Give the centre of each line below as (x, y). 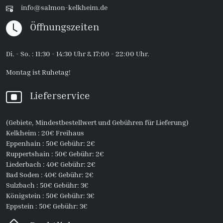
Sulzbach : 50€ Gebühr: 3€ (47, 185)
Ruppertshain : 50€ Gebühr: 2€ (55, 154)
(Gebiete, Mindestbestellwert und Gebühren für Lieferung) (97, 122)
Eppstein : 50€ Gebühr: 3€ (47, 206)
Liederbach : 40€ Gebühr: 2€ (51, 164)
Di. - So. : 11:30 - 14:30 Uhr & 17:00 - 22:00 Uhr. (78, 54)
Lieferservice (60, 95)
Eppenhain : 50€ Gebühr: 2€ (51, 143)
